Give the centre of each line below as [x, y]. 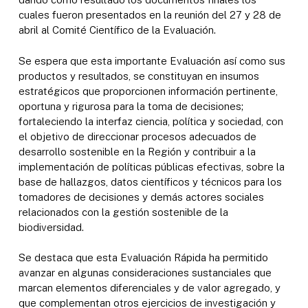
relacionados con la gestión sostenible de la [123, 212]
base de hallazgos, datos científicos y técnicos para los [150, 181]
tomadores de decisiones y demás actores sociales [141, 197]
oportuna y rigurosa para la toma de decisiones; [131, 106]
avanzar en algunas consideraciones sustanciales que [145, 273]
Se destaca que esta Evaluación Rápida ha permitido [143, 258]
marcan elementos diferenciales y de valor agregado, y [149, 288]
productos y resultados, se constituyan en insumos [139, 76]
